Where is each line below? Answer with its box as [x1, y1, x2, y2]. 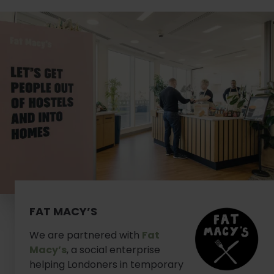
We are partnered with [29, 228, 142, 243]
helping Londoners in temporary [29, 257, 183, 272]
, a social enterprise [67, 243, 160, 257]
